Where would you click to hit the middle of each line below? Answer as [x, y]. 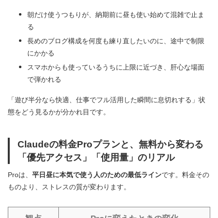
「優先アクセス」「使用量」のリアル [96, 157]
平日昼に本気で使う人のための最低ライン [97, 174]
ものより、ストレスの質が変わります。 [69, 187]
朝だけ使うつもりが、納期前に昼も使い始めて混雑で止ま [116, 14]
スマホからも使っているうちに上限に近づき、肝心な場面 [116, 67]
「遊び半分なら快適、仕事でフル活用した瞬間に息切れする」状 [107, 100]
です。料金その [185, 174]
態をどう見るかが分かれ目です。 [59, 112]
